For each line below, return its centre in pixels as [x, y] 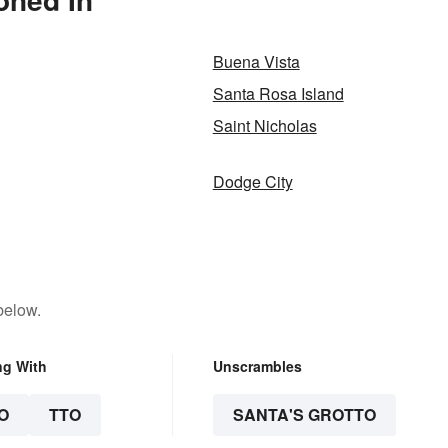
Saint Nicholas [264, 126]
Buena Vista [256, 62]
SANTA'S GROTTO [304, 415]
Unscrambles [257, 366]
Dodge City [252, 182]
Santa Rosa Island [278, 94]
